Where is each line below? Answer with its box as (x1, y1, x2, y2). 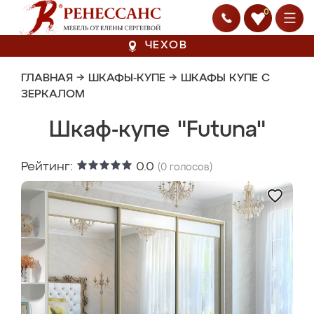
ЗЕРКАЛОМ (21, 89, 85, 100)
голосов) (167, 163, 212, 172)
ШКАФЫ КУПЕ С (181, 73, 270, 84)
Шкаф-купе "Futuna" (48, 119, 266, 142)
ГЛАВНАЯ (21, 73, 73, 84)
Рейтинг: (21, 161, 76, 173)
